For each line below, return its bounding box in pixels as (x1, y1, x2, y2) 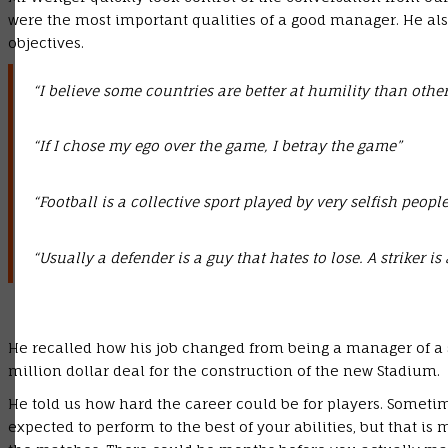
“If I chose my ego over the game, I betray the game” (33, 137, 402, 155)
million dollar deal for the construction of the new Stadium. (8, 362, 440, 380)
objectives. (8, 34, 84, 51)
